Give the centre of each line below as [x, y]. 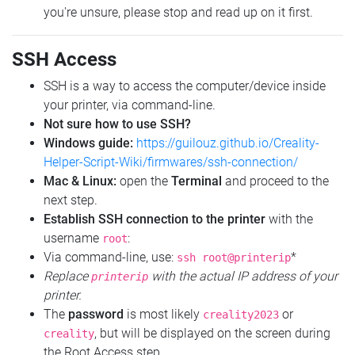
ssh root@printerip [234, 258]
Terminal [197, 181]
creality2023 [241, 315]
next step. [71, 200]
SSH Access [64, 60]
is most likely [163, 315]
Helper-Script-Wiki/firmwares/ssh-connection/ [171, 162]
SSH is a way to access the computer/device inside [185, 86]
